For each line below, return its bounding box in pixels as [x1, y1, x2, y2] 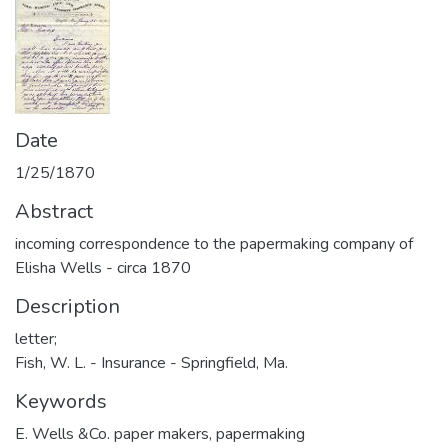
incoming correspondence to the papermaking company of [15, 233, 413, 255]
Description [15, 293, 120, 320]
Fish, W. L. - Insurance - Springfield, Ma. [15, 352, 288, 374]
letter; [15, 328, 57, 350]
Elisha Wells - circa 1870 [15, 257, 191, 279]
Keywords [15, 388, 107, 415]
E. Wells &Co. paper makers [15, 423, 209, 445]
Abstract [15, 198, 93, 225]
